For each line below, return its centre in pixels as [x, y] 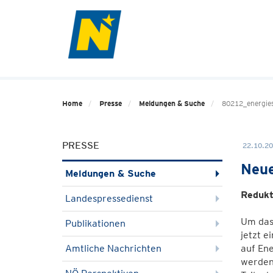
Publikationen [95, 223]
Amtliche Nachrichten [113, 248]
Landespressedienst [109, 198]
